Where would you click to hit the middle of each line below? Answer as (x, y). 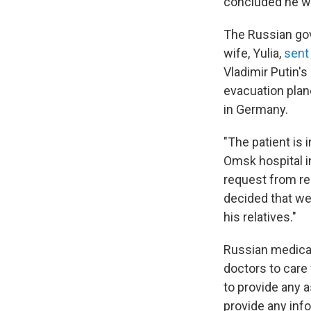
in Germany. (256, 109)
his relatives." (260, 217)
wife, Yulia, (254, 53)
